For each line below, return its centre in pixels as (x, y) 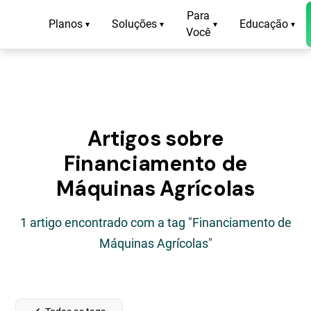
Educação (264, 24)
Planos (66, 24)
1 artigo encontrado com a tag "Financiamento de (155, 222)
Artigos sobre (155, 138)
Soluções (135, 24)
